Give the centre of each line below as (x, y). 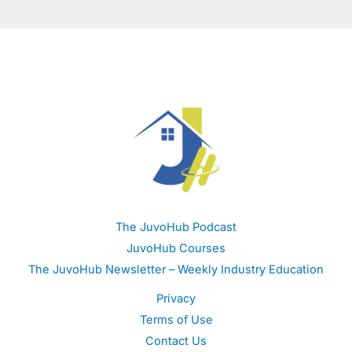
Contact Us (176, 341)
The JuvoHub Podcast (176, 227)
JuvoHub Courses (176, 249)
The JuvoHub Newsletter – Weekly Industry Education (176, 270)
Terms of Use (176, 320)
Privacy (176, 299)
